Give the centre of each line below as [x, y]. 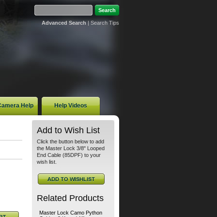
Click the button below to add [70, 141]
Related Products [70, 198]
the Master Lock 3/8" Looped [71, 148]
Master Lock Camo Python [71, 213]
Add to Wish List [68, 130]
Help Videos [71, 106]
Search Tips [105, 23]
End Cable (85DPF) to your [69, 155]
